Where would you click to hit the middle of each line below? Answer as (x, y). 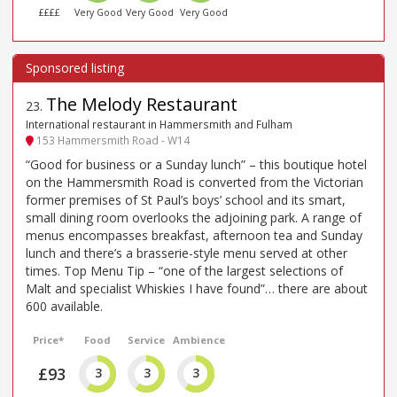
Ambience (198, 339)
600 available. (64, 306)
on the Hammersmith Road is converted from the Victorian (195, 182)
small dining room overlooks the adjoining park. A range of (194, 217)
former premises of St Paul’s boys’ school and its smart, (186, 199)
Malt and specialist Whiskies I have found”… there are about (197, 288)
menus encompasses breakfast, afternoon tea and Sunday (194, 235)
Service (146, 339)
